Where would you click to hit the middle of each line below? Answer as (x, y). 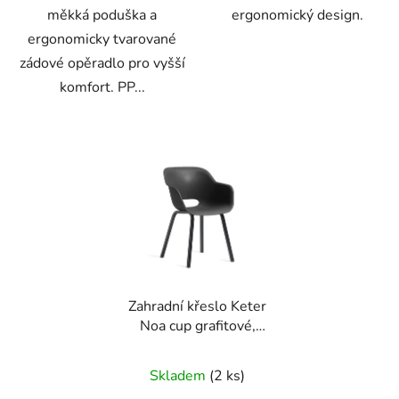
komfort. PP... (102, 88)
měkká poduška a (102, 16)
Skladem (179, 375)
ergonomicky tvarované (102, 40)
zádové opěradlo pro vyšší (102, 64)
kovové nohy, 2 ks (197, 345)
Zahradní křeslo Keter (197, 306)
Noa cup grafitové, (197, 326)
